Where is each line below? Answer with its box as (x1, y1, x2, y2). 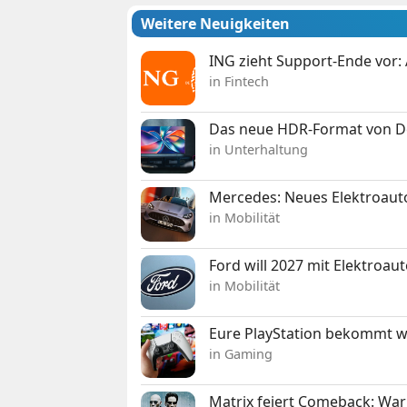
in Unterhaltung (209, 141, 309, 159)
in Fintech (209, 73, 270, 91)
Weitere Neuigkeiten (141, 14, 291, 35)
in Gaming (209, 345, 273, 363)
